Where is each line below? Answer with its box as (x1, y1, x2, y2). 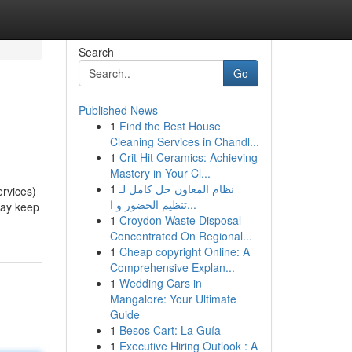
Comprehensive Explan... (109, 259, 235, 275)
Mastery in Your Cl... (109, 165, 211, 181)
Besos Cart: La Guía (119, 322, 221, 338)
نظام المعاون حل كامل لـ (119, 181, 234, 196)
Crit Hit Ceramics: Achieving (119, 149, 258, 165)
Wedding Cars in (119, 275, 202, 291)
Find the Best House (119, 118, 221, 134)
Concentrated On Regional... (109, 228, 252, 244)
